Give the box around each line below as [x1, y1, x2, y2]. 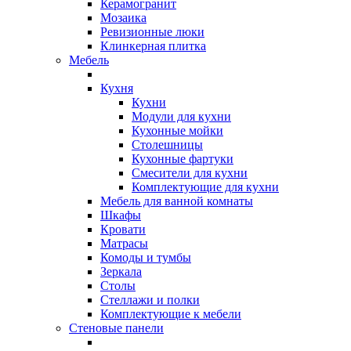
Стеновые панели [69, 321, 164, 335]
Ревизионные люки [100, 25, 204, 38]
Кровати [100, 223, 146, 236]
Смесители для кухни [132, 166, 248, 179]
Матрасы [100, 237, 148, 250]
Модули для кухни [132, 110, 231, 123]
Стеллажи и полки [100, 293, 200, 306]
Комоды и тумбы [100, 251, 191, 264]
